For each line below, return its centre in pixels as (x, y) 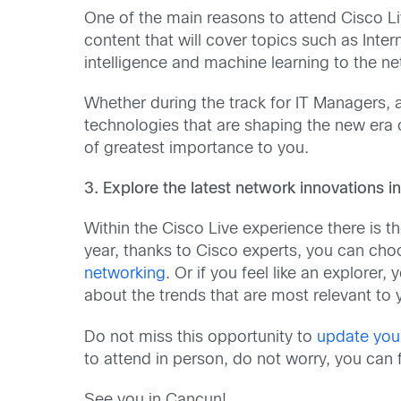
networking (125, 275)
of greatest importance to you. (197, 149)
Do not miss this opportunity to (201, 337)
